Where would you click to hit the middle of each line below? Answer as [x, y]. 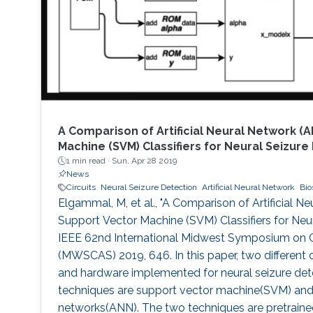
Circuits [81, 188]
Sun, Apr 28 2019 [144, 161]
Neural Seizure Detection [148, 188]
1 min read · [89, 161]
